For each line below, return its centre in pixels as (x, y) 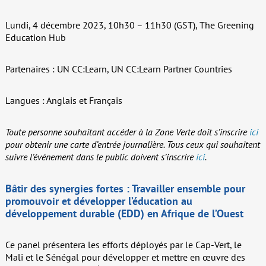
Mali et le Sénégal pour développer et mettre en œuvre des (125, 257)
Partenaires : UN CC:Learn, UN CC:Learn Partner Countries (118, 69)
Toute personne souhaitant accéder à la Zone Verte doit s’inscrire (127, 132)
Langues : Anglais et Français (64, 101)
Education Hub (35, 38)
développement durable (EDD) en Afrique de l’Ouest (124, 213)
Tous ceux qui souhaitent (213, 145)
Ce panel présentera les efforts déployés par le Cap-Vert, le (123, 245)
